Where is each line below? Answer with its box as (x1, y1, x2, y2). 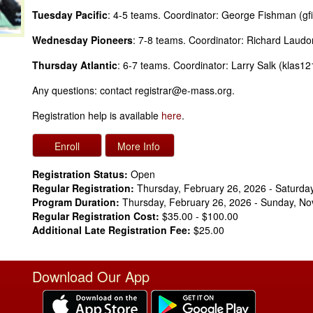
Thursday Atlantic (32, 57, 117, 72)
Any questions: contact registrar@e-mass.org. (32, 82, 235, 97)
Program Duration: (32, 194, 119, 209)
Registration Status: (32, 166, 128, 181)
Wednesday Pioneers (32, 32, 133, 47)
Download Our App (32, 265, 150, 286)
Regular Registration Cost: (32, 208, 159, 223)
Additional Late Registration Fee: (32, 222, 191, 237)
